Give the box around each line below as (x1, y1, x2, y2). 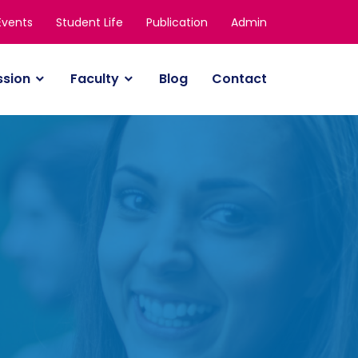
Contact (212, 70, 267, 89)
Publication (146, 14, 208, 30)
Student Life (56, 14, 123, 30)
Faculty (70, 70, 119, 89)
